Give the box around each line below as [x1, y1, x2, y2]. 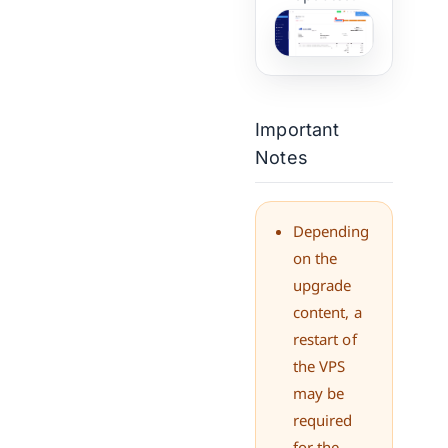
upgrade [292, 275, 352, 296]
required [292, 410, 353, 431]
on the [292, 248, 338, 269]
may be [292, 383, 345, 404]
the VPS [292, 356, 346, 377]
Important [255, 119, 340, 141]
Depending [292, 221, 370, 242]
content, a [292, 302, 362, 323]
